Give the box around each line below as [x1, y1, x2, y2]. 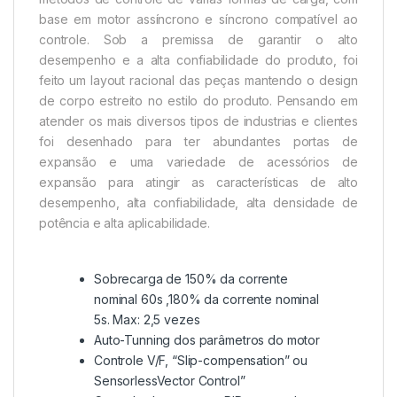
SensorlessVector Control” [94, 373, 245, 389]
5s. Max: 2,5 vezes [94, 312, 200, 328]
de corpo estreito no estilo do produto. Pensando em [39, 93, 358, 109]
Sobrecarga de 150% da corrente [94, 271, 288, 287]
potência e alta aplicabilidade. [39, 215, 210, 231]
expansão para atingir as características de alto [39, 175, 358, 191]
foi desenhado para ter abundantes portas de [39, 134, 358, 150]
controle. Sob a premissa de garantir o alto [39, 32, 358, 48]
